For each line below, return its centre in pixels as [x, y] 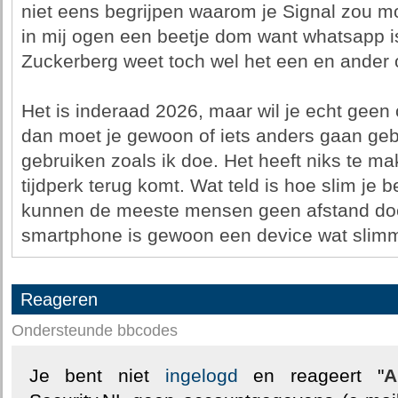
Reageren [59, 299]
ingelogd [201, 376]
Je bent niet [97, 376]
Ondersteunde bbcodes [94, 330]
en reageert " [310, 376]
